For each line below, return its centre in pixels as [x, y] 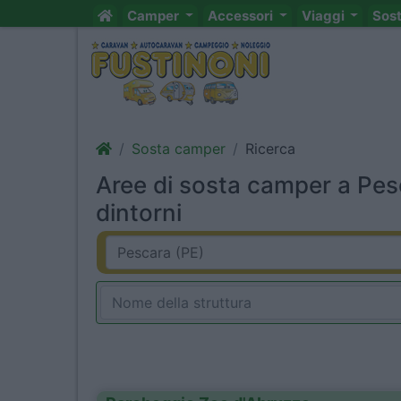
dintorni [139, 213]
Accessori [241, 16]
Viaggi [324, 16]
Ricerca [270, 149]
